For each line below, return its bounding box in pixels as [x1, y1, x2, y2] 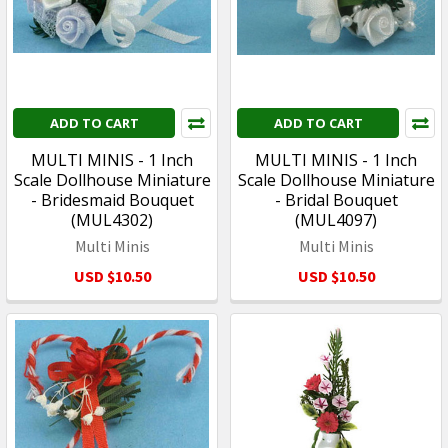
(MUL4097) [295, 208, 377, 231]
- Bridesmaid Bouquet [30, 188, 194, 211]
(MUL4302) [71, 208, 153, 231]
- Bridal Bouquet [274, 188, 398, 211]
